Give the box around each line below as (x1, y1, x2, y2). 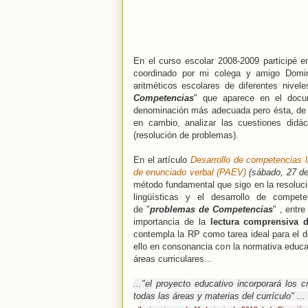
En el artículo (133, 155, 190, 166)
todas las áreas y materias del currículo (133, 291, 291, 302)
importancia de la (133, 217, 210, 228)
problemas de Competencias (149, 204, 273, 215)
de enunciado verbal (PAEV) (133, 167, 247, 178)
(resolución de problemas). (133, 130, 239, 141)
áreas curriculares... (133, 254, 212, 265)
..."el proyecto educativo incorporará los (133, 278, 301, 289)
